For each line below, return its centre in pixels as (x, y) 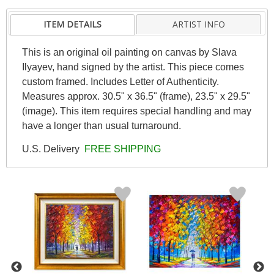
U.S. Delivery (52, 149)
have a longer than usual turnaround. (101, 125)
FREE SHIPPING (121, 149)
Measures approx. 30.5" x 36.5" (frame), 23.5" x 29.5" (136, 96)
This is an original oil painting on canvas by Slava (129, 52)
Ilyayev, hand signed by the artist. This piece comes (133, 67)
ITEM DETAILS (73, 24)
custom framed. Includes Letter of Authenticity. (120, 81)
